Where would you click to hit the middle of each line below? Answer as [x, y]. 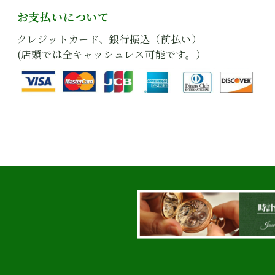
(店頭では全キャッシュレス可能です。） [111, 54]
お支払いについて [63, 17]
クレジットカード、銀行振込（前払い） [110, 39]
